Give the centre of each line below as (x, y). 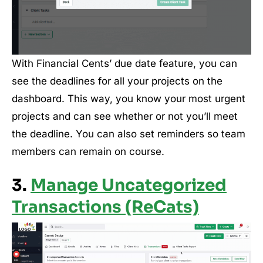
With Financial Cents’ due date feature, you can (124, 63)
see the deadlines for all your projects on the (117, 81)
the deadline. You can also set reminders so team (129, 134)
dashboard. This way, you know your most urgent (129, 98)
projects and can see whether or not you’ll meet (125, 116)
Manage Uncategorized (129, 185)
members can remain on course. (88, 151)
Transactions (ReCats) (105, 207)
